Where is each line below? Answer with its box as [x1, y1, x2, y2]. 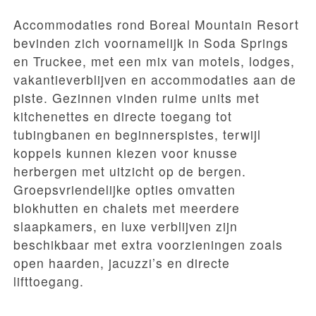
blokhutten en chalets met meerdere [13, 199, 240, 217]
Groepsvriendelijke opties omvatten [13, 181, 236, 199]
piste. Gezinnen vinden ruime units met [13, 89, 260, 107]
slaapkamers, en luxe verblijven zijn [13, 217, 238, 236]
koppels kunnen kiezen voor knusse [13, 144, 238, 162]
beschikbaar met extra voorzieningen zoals [13, 236, 283, 254]
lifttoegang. [13, 272, 84, 291]
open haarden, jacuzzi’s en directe [13, 254, 230, 272]
